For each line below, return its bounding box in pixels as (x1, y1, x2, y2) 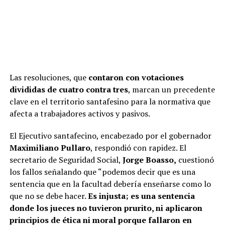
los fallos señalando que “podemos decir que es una (9, 166, 195, 177)
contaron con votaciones (88, 71, 184, 83)
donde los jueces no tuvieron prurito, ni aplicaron (9, 202, 202, 213)
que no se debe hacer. (9, 190, 88, 201)
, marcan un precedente (128, 83, 215, 95)
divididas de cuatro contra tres (9, 83, 128, 95)
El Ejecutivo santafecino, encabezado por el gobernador (9, 130, 211, 141)
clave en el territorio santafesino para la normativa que (9, 95, 210, 107)
